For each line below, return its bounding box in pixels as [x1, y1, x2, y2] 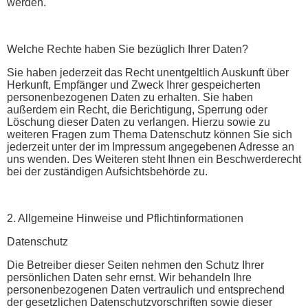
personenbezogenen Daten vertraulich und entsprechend [7, 283, 285, 296]
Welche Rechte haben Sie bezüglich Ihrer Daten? [7, 43, 248, 55]
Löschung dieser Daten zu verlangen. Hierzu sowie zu [7, 115, 270, 128]
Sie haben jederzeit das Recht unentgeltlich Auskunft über [7, 66, 289, 78]
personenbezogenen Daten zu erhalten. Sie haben [7, 91, 253, 103]
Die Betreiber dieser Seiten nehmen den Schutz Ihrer [7, 258, 264, 271]
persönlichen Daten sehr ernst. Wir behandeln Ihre [7, 271, 252, 283]
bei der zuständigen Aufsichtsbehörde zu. [7, 165, 208, 177]
